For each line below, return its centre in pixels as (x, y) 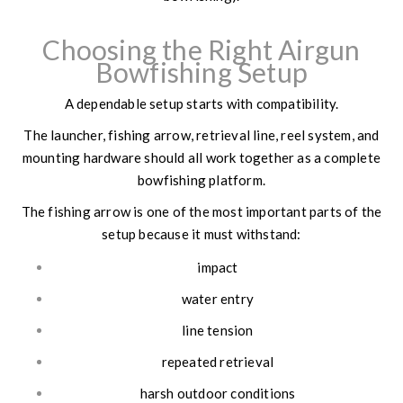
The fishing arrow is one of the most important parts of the (201, 212)
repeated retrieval (218, 362)
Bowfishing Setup (201, 72)
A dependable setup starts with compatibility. (201, 104)
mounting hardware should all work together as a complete (201, 158)
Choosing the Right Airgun (201, 50)
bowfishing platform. (201, 180)
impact (218, 268)
